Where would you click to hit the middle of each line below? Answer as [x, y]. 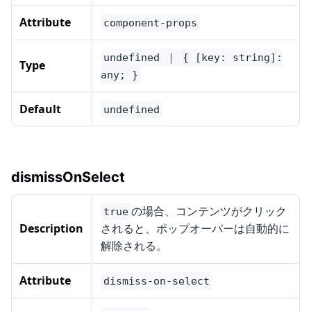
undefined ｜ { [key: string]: [193, 58]
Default [40, 109]
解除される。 [134, 246]
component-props [150, 23]
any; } [119, 75]
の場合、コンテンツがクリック [209, 211]
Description [51, 229]
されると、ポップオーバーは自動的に [195, 229]
